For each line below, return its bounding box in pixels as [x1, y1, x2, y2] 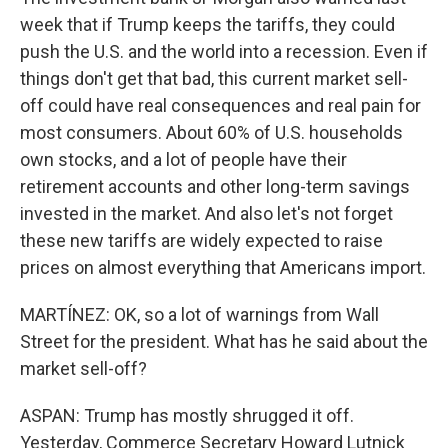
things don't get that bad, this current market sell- [20, 68, 408, 89]
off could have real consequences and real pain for [20, 95, 421, 116]
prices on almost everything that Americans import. [20, 257, 426, 278]
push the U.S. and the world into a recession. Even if [20, 41, 428, 62]
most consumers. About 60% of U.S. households [20, 122, 403, 143]
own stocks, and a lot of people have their [20, 149, 347, 170]
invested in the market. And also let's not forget [20, 203, 393, 224]
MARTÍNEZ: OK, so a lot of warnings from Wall [20, 304, 379, 325]
